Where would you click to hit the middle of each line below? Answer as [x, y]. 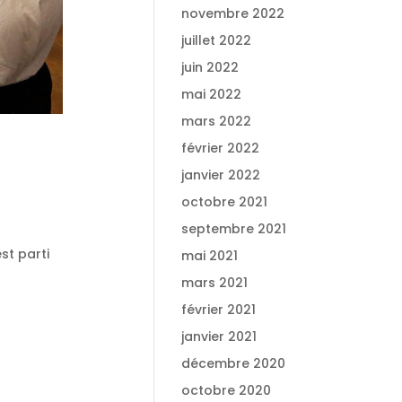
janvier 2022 [220, 175]
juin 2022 [210, 67]
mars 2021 [214, 283]
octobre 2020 [226, 390]
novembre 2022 [232, 13]
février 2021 [218, 310]
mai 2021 [209, 256]
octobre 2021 [224, 202]
